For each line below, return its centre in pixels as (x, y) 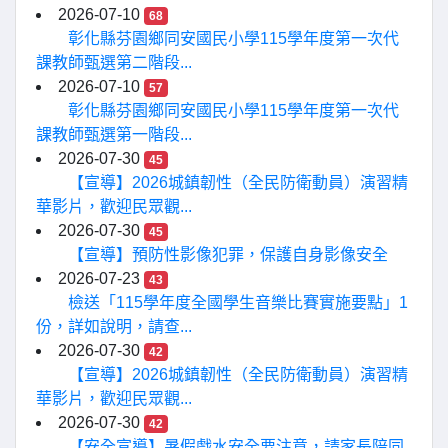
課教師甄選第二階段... (114, 62)
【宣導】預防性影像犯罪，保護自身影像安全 (228, 254)
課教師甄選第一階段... (114, 134)
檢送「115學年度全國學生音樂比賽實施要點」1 (238, 302)
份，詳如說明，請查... (114, 326)
